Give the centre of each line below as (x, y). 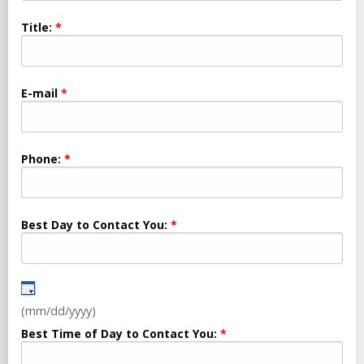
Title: (37, 28)
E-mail (39, 93)
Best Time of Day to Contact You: (119, 334)
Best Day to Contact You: (96, 225)
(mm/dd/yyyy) (58, 311)
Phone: (41, 159)
